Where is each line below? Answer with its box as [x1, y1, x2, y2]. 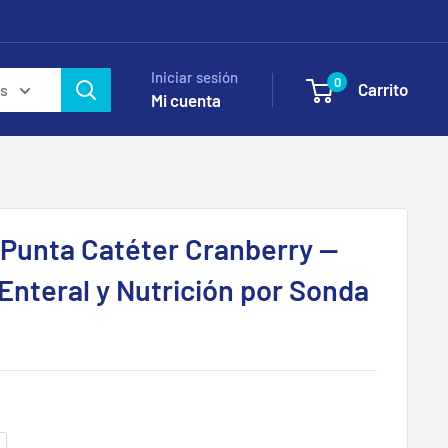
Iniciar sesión [151, 68, 238, 86]
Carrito [358, 79, 408, 99]
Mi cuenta [151, 90, 221, 110]
